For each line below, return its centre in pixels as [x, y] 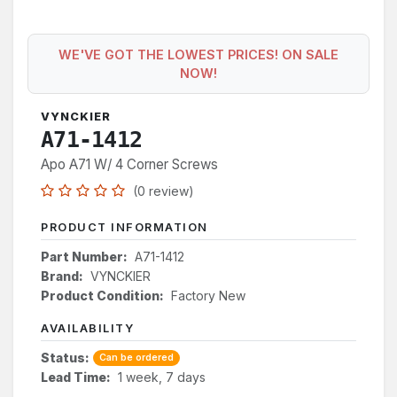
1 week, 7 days [162, 377]
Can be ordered [136, 357]
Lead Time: [76, 377]
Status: [65, 357]
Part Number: [84, 256]
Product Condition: [102, 295]
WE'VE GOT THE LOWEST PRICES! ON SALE [198, 54]
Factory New [208, 295]
